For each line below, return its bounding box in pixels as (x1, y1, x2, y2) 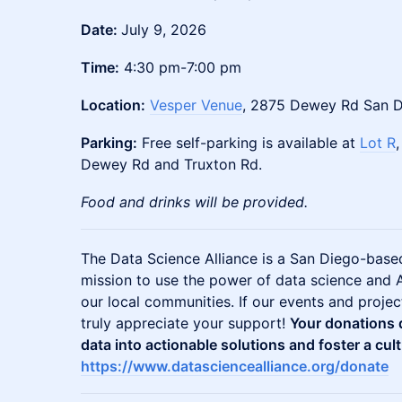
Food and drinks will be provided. (81, 193, 308, 211)
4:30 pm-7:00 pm (119, 58, 241, 76)
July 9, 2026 (121, 21, 206, 39)
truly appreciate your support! (81, 314, 290, 332)
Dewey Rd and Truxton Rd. (81, 155, 262, 173)
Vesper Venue (150, 96, 242, 114)
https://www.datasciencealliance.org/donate (81, 357, 389, 375)
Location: (81, 96, 145, 114)
